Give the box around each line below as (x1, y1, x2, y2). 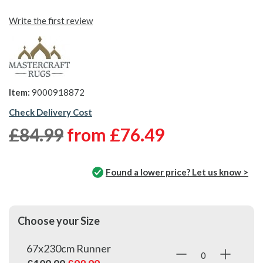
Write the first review (9, 15, 93, 26)
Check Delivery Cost (9, 106, 92, 117)
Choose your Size (18, 214, 100, 228)
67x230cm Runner (26, 242, 111, 255)
